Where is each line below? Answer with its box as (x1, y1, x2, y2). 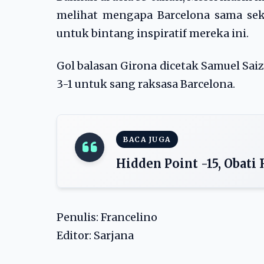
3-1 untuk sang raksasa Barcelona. (57, 78, 235, 91)
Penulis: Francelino (57, 211, 157, 224)
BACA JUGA (123, 135, 171, 144)
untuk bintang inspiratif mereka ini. (57, 27, 249, 40)
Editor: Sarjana (57, 229, 134, 242)
